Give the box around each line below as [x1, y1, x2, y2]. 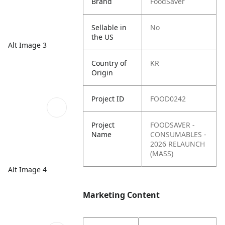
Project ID [91, 94, 125, 103]
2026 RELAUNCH [150, 139, 205, 149]
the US [91, 32, 114, 42]
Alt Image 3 [8, 40, 47, 50]
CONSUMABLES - [150, 130, 207, 139]
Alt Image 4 [8, 164, 47, 174]
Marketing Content [83, 189, 160, 200]
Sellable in [91, 23, 127, 32]
